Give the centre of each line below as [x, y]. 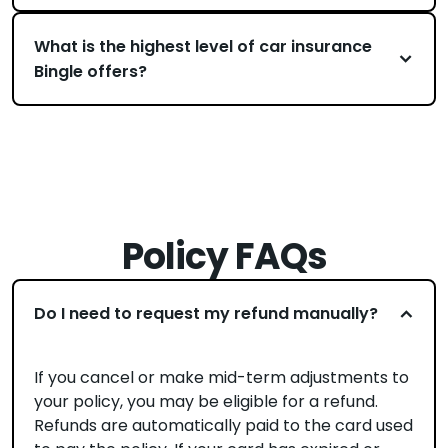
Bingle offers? [90, 71]
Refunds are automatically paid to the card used [223, 425]
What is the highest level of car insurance [203, 46]
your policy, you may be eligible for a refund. [206, 401]
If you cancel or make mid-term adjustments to [221, 377]
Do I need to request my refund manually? [206, 313]
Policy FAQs [224, 256]
